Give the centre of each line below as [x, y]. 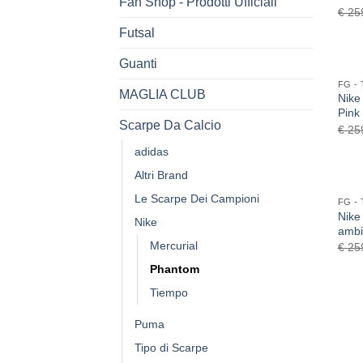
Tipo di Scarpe [171, 347]
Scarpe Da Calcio [170, 125]
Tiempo [169, 292]
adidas [152, 151]
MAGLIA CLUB [162, 94]
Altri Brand [161, 175]
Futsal [137, 32]
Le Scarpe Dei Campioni [197, 198]
